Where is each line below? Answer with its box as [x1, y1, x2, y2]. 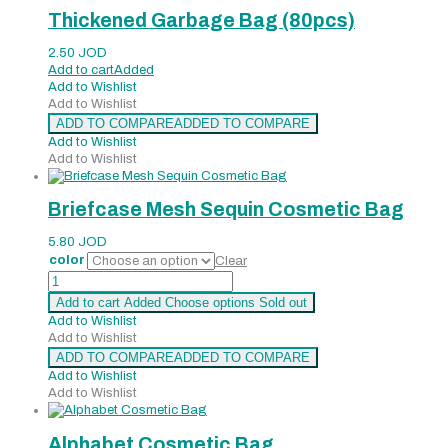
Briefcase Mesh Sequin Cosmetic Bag [48, 199, 404, 221]
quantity [47, 356, 95, 371]
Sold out [259, 295, 307, 311]
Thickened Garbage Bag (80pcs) [48, 9, 355, 31]
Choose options [165, 295, 255, 311]
